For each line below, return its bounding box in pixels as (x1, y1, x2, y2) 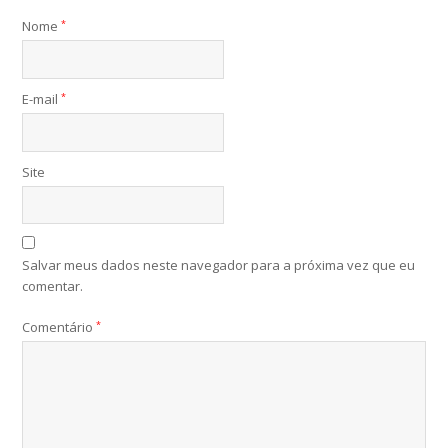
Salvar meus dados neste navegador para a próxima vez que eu (22, 256, 416, 275)
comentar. (22, 277, 84, 296)
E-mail (22, 90, 62, 109)
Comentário (22, 318, 97, 337)
